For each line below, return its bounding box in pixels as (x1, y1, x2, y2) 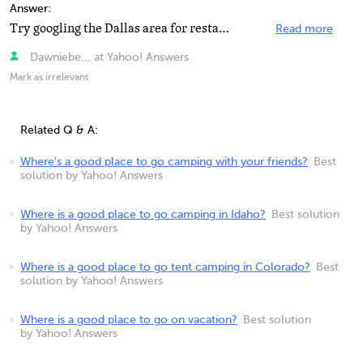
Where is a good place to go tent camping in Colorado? (20, 262, 310, 273)
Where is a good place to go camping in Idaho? (20, 209, 266, 220)
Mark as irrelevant (10, 73, 88, 83)
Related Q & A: (20, 125, 98, 136)
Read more (275, 23, 333, 35)
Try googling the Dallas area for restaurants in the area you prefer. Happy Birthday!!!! (219, 19, 229, 37)
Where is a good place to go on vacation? (20, 314, 237, 326)
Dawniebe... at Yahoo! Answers (26, 52, 189, 63)
